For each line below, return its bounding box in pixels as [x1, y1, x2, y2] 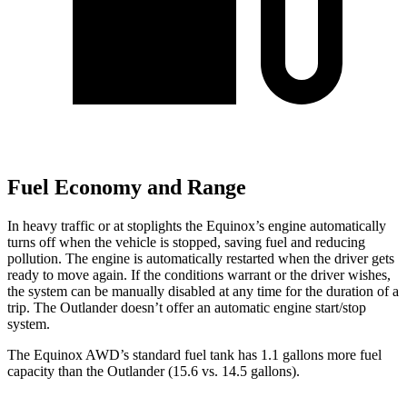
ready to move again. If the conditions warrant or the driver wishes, [7, 266, 391, 283]
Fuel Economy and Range [7, 175, 246, 200]
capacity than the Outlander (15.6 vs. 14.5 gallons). [7, 362, 300, 379]
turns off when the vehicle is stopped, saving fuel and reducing [7, 233, 365, 250]
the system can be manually [7, 283, 168, 299]
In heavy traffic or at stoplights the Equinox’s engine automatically [7, 217, 386, 233]
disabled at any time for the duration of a [168, 283, 399, 299]
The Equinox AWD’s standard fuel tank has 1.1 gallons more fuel [7, 346, 382, 362]
